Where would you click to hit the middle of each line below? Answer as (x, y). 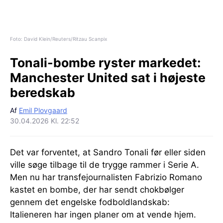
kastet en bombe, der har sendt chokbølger (97, 189)
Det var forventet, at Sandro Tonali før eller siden (108, 152)
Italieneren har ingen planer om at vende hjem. (103, 214)
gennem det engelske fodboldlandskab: (90, 202)
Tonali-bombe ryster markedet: (105, 62)
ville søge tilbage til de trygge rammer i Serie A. (105, 165)
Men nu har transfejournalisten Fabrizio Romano (106, 177)
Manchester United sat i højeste (108, 77)
